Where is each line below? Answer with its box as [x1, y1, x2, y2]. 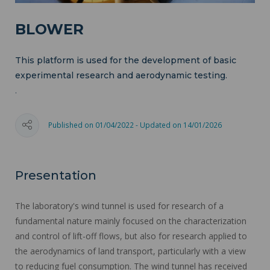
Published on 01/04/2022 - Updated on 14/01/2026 [48, 120, 222, 130]
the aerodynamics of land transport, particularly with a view [15, 245, 246, 257]
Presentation [15, 168, 96, 183]
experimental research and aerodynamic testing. [15, 69, 227, 81]
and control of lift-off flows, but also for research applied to [15, 230, 247, 242]
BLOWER [15, 20, 84, 38]
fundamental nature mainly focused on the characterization [15, 215, 246, 227]
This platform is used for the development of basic [15, 54, 236, 66]
